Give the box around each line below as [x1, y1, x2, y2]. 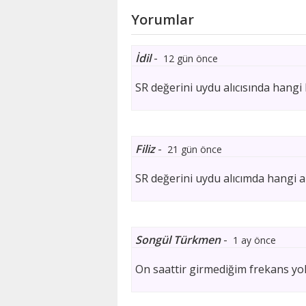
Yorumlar [131, 10, 194, 29]
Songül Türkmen [135, 232, 221, 247]
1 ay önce [233, 234, 276, 247]
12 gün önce [163, 52, 218, 65]
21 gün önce [167, 143, 222, 156]
